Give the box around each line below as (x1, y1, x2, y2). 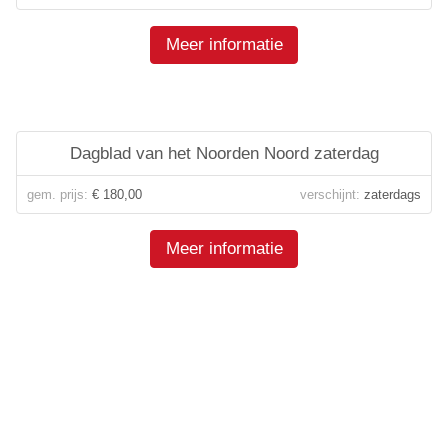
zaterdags (360, 187, 421, 202)
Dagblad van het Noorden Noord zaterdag (69, 144, 379, 163)
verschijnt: (300, 187, 360, 202)
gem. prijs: (27, 187, 88, 202)
